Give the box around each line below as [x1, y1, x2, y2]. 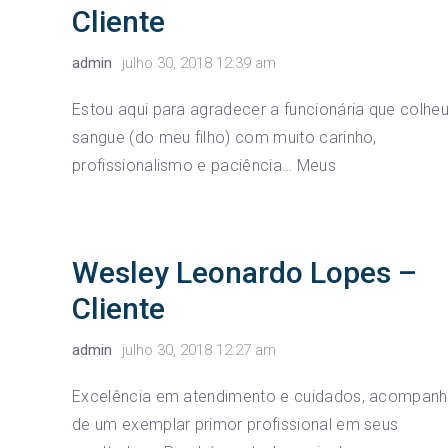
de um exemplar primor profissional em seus [72, 415, 399, 434]
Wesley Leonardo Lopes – [72, 255, 417, 290]
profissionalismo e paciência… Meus [72, 156, 336, 175]
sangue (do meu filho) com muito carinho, [72, 128, 377, 147]
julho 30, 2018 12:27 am [122, 341, 276, 359]
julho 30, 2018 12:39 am [122, 54, 276, 72]
